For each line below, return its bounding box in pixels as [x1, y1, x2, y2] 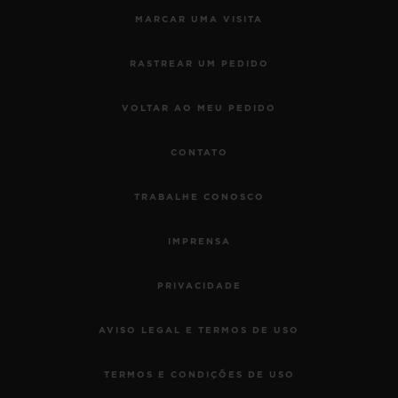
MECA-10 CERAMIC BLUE [57, 227, 258, 242]
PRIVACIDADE [156, 282, 242, 291]
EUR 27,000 [113, 312, 192, 323]
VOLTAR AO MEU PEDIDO [122, 104, 276, 114]
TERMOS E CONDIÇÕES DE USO [103, 370, 295, 380]
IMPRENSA [167, 237, 231, 247]
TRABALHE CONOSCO [133, 193, 265, 203]
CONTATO [170, 148, 228, 158]
